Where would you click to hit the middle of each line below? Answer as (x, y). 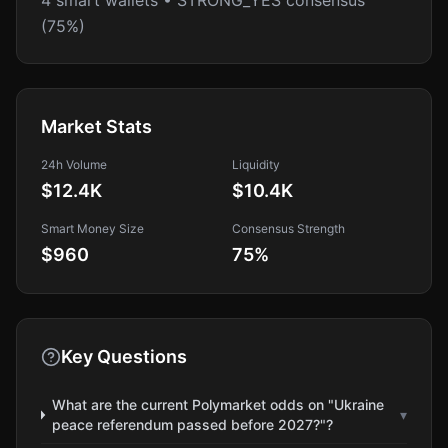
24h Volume (74, 164)
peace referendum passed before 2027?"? (192, 424)
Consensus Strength (288, 228)
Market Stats (96, 126)
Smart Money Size (92, 228)
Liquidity (256, 164)
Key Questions (124, 356)
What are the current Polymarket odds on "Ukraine (217, 404)
